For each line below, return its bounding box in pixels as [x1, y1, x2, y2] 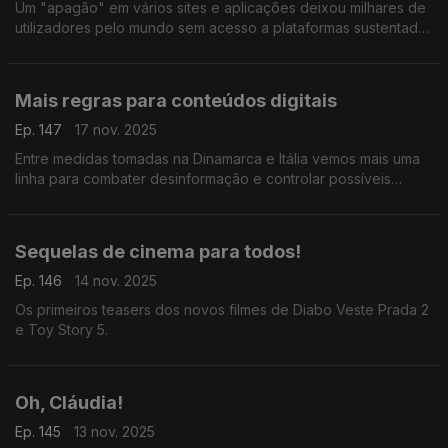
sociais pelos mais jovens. [15, 210, 185, 227]
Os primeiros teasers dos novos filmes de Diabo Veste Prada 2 [15, 301, 429, 318]
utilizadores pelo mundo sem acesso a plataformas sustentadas [15, 19, 433, 36]
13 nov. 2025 [74, 423, 155, 440]
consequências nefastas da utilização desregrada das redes [15, 190, 416, 207]
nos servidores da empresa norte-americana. [15, 39, 313, 56]
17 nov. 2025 [75, 121, 157, 138]
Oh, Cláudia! [15, 392, 123, 413]
